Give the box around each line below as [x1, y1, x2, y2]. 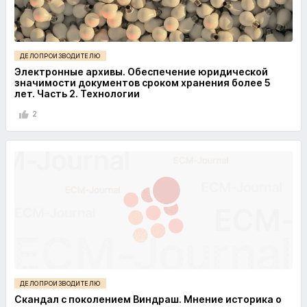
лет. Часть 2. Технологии [14, 87, 140, 99]
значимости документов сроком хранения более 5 [14, 76, 271, 88]
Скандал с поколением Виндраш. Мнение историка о [14, 293, 282, 305]
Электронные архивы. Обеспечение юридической [14, 65, 268, 77]
